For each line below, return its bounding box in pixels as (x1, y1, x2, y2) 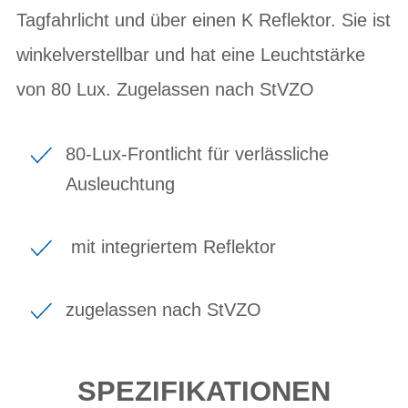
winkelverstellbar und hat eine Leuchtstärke (16, 44, 365, 65)
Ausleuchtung (66, 173, 175, 194)
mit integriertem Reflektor (66, 236, 276, 257)
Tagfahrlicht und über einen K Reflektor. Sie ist (16, 9, 391, 30)
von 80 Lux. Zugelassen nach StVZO (16, 78, 314, 99)
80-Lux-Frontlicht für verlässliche (66, 143, 329, 164)
